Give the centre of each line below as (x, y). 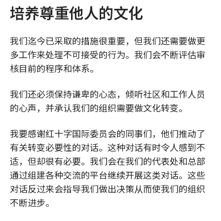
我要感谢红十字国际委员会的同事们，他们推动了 (108, 133)
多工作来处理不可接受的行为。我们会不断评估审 (108, 54)
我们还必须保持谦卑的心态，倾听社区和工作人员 (108, 94)
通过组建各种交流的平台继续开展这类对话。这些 (108, 175)
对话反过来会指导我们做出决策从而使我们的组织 (108, 188)
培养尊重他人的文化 (76, 12)
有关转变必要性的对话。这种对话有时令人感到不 (108, 147)
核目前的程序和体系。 (54, 68)
